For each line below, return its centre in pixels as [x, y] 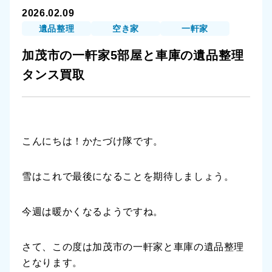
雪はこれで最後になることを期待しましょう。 [128, 176]
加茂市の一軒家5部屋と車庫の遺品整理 [133, 55]
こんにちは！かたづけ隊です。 [93, 141]
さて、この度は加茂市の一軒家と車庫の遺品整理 [133, 247]
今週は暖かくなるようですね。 [93, 212]
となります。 [52, 263]
